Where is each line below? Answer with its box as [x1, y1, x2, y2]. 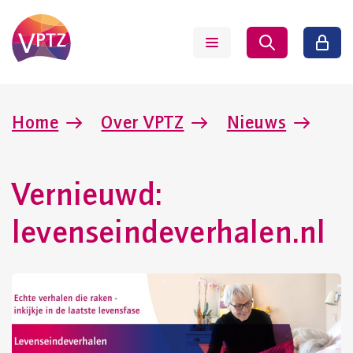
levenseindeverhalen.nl [12, 210, 326, 251]
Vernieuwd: [12, 173, 162, 214]
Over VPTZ [101, 110, 184, 133]
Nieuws [226, 110, 287, 133]
